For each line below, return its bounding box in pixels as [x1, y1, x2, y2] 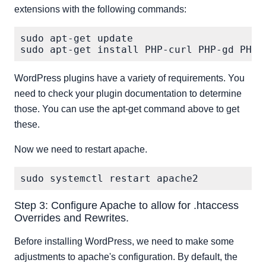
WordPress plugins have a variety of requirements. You [14, 73, 245, 83]
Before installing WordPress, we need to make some [14, 236, 234, 246]
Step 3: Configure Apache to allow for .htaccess [14, 199, 239, 211]
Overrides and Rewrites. [14, 212, 129, 224]
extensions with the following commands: [14, 4, 186, 14]
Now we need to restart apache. [14, 144, 147, 154]
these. [14, 119, 40, 129]
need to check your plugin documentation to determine [14, 88, 242, 99]
